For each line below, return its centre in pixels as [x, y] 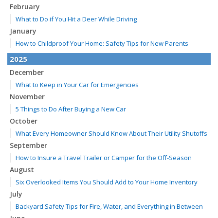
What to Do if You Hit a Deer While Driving [76, 19]
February [25, 7]
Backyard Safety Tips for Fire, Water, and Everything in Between [109, 206]
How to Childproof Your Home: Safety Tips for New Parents [102, 43]
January [23, 31]
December [27, 72]
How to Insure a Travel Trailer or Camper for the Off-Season [104, 158]
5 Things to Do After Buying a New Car [71, 109]
